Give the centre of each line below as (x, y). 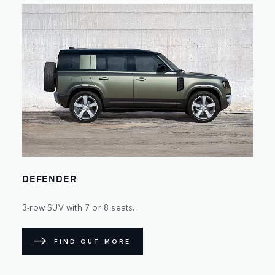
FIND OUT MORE (92, 242)
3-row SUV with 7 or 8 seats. (79, 207)
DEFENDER (50, 178)
